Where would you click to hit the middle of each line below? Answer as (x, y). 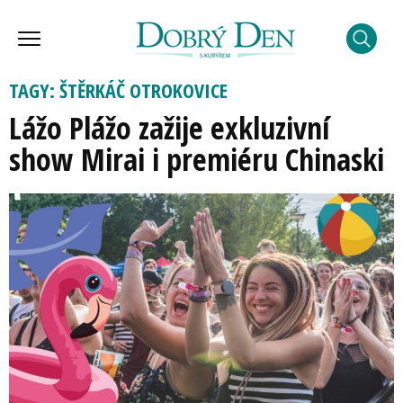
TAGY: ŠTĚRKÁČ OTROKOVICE (118, 90)
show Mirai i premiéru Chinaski (197, 159)
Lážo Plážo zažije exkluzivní (169, 128)
